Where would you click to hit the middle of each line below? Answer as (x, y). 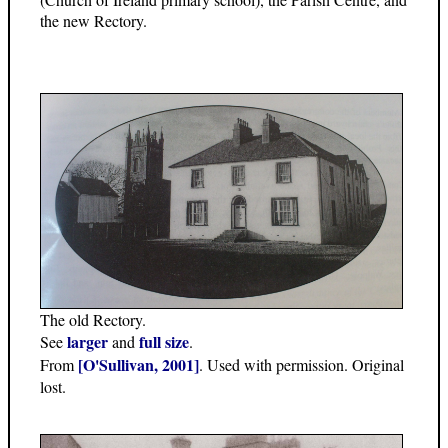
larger (87, 342)
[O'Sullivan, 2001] (138, 365)
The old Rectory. (93, 320)
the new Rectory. (93, 20)
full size (164, 342)
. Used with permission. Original (301, 365)
